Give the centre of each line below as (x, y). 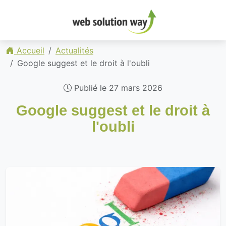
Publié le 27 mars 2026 (117, 88)
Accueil (29, 50)
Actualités (74, 50)
